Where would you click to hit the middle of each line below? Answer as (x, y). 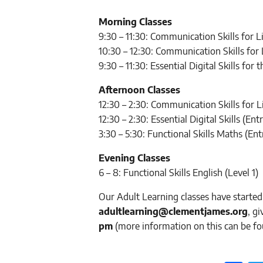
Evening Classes (134, 158)
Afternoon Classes (139, 90)
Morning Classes (135, 22)
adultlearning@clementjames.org (173, 211)
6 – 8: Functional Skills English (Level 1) (178, 173)
